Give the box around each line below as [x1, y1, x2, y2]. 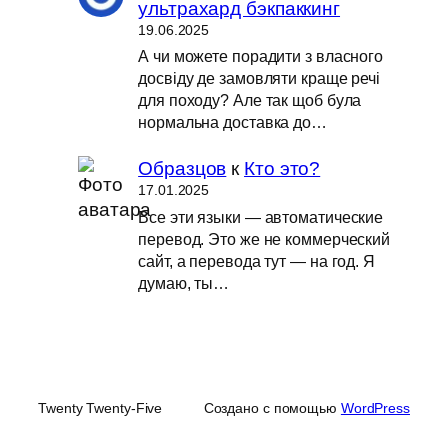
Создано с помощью [203, 399, 341, 416]
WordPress [340, 399, 410, 416]
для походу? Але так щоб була [138, 91, 362, 110]
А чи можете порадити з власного [138, 47, 384, 66]
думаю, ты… [138, 273, 230, 292]
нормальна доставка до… [138, 113, 327, 132]
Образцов [138, 157, 227, 179]
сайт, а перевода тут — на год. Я [138, 251, 375, 270]
